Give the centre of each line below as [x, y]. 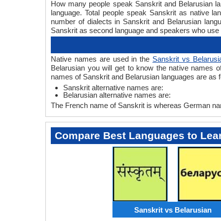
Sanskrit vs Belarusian [173, 210]
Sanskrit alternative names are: [113, 88]
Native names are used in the [102, 59]
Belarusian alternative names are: [117, 95]
